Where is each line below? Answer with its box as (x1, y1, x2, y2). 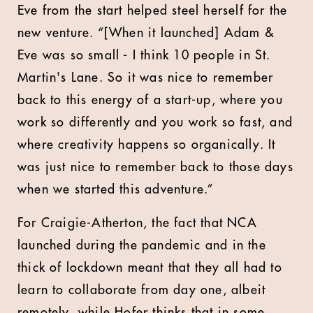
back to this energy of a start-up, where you (17, 94, 283, 106)
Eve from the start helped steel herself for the (17, 4, 288, 17)
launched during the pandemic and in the (17, 239, 266, 252)
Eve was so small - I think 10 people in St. (17, 49, 271, 61)
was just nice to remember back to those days (17, 161, 293, 173)
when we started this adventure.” (17, 183, 214, 196)
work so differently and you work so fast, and (17, 116, 293, 129)
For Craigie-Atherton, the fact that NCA (17, 217, 257, 229)
